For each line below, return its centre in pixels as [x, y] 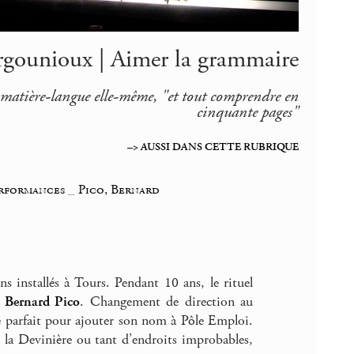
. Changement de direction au [167, 302]
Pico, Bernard [119, 189]
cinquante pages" [247, 112]
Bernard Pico [42, 302]
